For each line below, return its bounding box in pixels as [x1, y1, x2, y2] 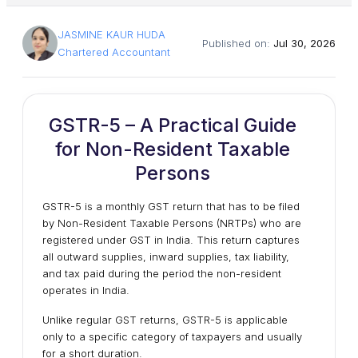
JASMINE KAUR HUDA [58, 28, 165, 41]
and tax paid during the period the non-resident [42, 267, 281, 280]
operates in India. [42, 284, 129, 296]
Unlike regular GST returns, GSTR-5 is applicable [42, 313, 288, 326]
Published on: [202, 37, 273, 50]
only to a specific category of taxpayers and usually [42, 330, 302, 343]
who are [257, 217, 301, 229]
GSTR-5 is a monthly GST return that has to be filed [42, 200, 300, 213]
